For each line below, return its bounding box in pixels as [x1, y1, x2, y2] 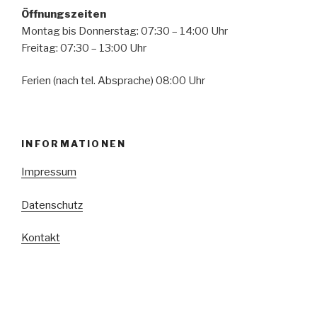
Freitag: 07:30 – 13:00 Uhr [21, 41, 146, 54]
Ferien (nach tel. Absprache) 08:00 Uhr [21, 74, 205, 87]
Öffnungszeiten [21, 7, 106, 21]
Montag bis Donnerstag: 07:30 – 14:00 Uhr [21, 24, 228, 38]
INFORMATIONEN [21, 137, 127, 149]
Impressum [21, 166, 76, 178]
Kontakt [21, 231, 60, 244]
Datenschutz [21, 198, 83, 212]
